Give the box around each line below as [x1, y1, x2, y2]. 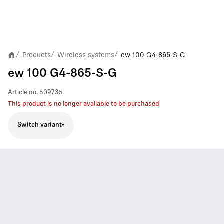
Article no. [8, 89, 38, 96]
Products [22, 50, 51, 59]
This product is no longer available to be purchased [8, 100, 159, 107]
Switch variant [17, 122, 62, 128]
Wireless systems [57, 50, 114, 59]
